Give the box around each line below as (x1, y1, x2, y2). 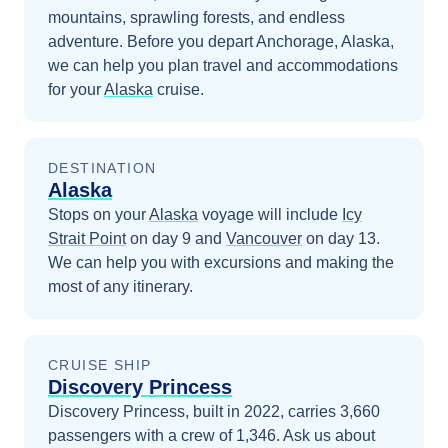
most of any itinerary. (48, 278, 193, 295)
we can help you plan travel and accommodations (48, 57, 398, 74)
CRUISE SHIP (48, 357, 152, 373)
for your (48, 81, 101, 98)
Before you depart (127, 33, 256, 50)
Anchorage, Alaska (256, 33, 390, 50)
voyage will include (198, 206, 338, 223)
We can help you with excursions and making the (48, 254, 394, 271)
